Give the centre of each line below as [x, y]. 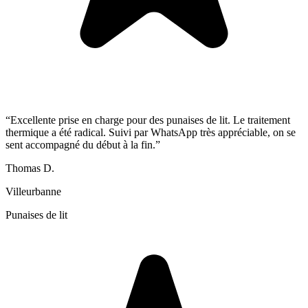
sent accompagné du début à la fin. [80, 145]
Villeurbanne [33, 192]
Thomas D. [30, 168]
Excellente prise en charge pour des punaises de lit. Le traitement [150, 120]
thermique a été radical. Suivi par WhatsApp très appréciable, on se [151, 133]
